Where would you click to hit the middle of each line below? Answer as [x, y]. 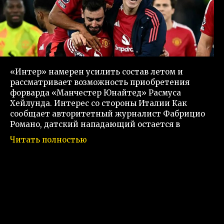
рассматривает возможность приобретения [100, 82]
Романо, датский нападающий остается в [95, 124]
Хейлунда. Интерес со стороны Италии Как [98, 103]
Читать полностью [48, 140]
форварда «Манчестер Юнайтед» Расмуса [95, 93]
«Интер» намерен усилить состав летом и [96, 72]
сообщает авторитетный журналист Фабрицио [107, 114]
